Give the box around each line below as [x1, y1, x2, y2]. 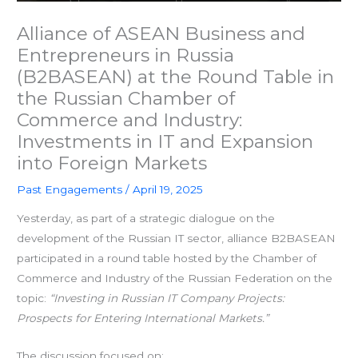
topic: [17, 291, 50, 304]
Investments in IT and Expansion [17, 130, 314, 153]
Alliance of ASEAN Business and [17, 22, 306, 46]
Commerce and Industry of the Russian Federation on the [17, 271, 333, 284]
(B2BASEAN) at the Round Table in [17, 66, 335, 89]
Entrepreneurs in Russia [17, 44, 235, 67]
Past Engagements [17, 183, 123, 197]
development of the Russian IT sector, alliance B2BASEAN [17, 231, 336, 245]
